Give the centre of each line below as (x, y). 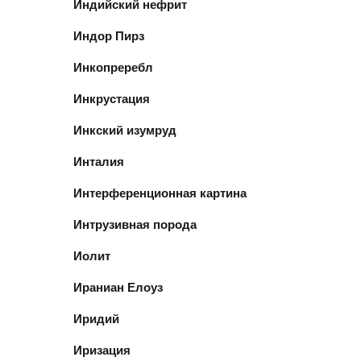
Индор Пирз (109, 35)
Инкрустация (112, 98)
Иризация (102, 350)
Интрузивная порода (135, 224)
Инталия (99, 161)
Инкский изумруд (125, 130)
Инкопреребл (113, 67)
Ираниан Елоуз (118, 287)
